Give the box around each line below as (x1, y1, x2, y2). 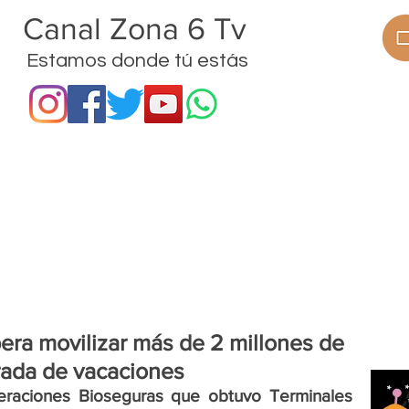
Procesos (83, 234, 152, 255)
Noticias (314, 234, 374, 255)
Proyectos (196, 234, 270, 255)
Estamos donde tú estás (22, 50, 248, 71)
